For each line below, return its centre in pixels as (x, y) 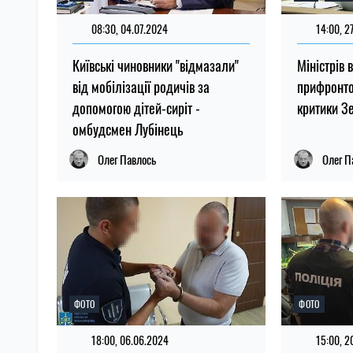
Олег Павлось (127, 160)
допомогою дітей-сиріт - (136, 108)
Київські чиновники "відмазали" (156, 66)
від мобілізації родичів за (141, 87)
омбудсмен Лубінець (128, 130)
